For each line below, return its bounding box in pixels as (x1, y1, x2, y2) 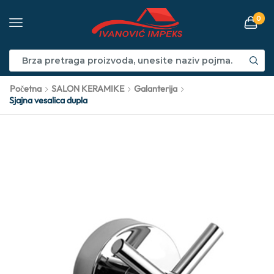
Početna (10, 83, 42, 94)
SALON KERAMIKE (51, 83, 124, 94)
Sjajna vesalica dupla (9, 95, 87, 106)
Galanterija (134, 83, 177, 94)
